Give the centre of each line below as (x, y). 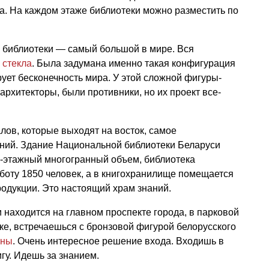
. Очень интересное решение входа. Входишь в (118, 241)
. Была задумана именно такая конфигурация (134, 63)
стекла (17, 63)
